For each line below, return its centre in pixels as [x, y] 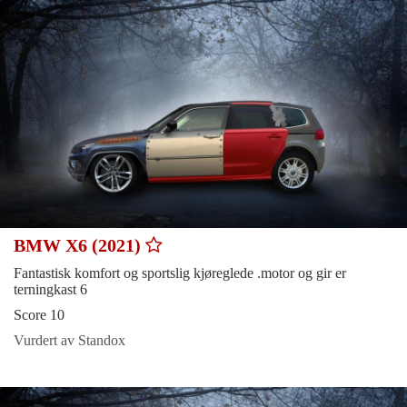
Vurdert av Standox [69, 341]
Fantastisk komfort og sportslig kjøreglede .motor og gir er [180, 273]
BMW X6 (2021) [79, 246]
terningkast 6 [50, 290]
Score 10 [39, 315]
